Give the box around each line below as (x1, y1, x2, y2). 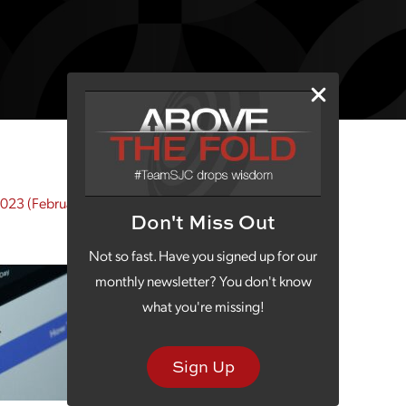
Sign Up (171, 355, 235, 379)
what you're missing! (141, 296, 265, 316)
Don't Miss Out (130, 208, 275, 237)
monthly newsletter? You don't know (94, 271, 312, 291)
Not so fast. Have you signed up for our (89, 246, 317, 266)
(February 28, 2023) (24, 193, 147, 212)
